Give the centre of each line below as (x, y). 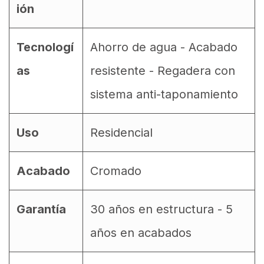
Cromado (116, 171)
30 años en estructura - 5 (161, 209)
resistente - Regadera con (163, 71)
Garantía (41, 209)
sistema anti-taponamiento (164, 94)
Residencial (121, 133)
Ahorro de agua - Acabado (164, 47)
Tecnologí (45, 47)
